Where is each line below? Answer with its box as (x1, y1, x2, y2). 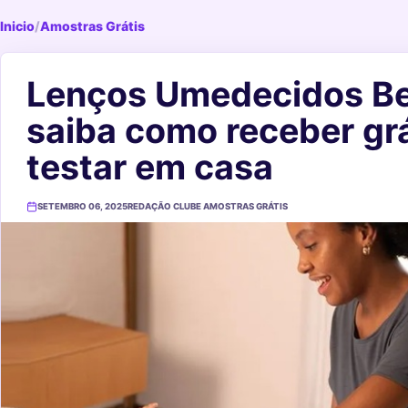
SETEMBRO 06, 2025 (37, 201, 127, 211)
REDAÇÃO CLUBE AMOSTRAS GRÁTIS (127, 201, 288, 211)
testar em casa (26, 147, 273, 188)
